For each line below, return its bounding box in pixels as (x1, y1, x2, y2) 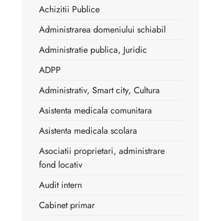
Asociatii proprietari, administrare (39, 144, 165, 157)
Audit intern (39, 178, 82, 191)
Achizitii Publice (39, 2, 100, 16)
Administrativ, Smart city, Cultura (39, 83, 160, 97)
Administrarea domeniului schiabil (39, 23, 166, 36)
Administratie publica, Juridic (39, 43, 147, 56)
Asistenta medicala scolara (39, 124, 137, 137)
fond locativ (39, 158, 82, 171)
